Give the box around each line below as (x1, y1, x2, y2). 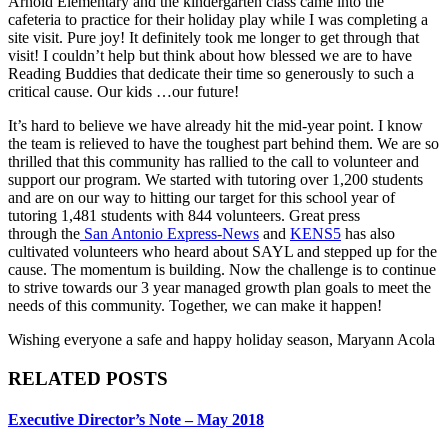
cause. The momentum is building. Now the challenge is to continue (8, 260, 436, 278)
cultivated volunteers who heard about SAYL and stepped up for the (8, 242, 437, 260)
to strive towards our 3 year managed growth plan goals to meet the (8, 278, 431, 296)
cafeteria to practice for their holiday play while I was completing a (8, 10, 428, 28)
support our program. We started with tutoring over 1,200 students (8, 170, 423, 188)
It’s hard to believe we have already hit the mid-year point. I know (8, 116, 423, 134)
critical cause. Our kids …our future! (8, 82, 239, 100)
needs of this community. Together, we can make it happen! (8, 296, 382, 314)
